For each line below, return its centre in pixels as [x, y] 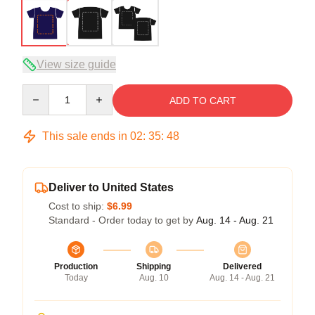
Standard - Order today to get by [122, 220]
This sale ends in [85, 136]
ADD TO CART [202, 100]
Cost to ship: [78, 206]
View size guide [76, 64]
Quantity [40, 90]
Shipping [154, 266]
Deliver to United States [111, 187]
